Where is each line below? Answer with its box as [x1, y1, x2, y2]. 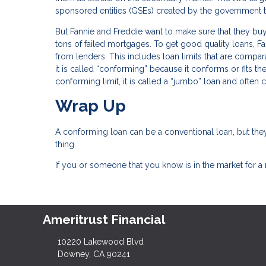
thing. [55, 139, 76, 149]
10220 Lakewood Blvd [57, 237, 144, 246]
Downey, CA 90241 [57, 249, 130, 259]
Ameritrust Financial [43, 212, 165, 227]
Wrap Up [55, 96, 126, 116]
